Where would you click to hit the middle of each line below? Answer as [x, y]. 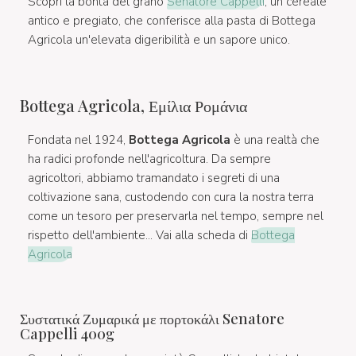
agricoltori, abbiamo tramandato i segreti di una [154, 178]
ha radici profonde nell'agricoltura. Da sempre [149, 159]
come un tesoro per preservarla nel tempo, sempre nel [176, 216]
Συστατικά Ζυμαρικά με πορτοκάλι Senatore [152, 318]
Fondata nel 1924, [78, 139]
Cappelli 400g [67, 333]
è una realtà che [275, 139]
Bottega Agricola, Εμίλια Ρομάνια [133, 105]
